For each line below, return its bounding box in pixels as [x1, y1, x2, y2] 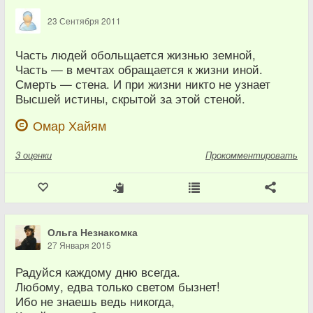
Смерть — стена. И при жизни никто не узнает [15, 75, 270, 93]
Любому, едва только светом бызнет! [15, 278, 220, 296]
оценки [23, 148, 52, 162]
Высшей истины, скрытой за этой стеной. [15, 90, 245, 108]
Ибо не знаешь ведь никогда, [15, 293, 175, 310]
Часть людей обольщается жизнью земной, [15, 46, 256, 64]
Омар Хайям [33, 117, 106, 135]
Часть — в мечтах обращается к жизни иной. [15, 61, 263, 78]
